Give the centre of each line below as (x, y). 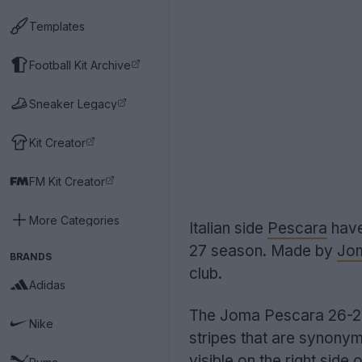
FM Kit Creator (67, 181)
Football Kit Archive (80, 65)
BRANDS (31, 257)
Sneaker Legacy (73, 103)
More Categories (74, 220)
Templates (57, 26)
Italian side (228, 228)
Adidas (47, 284)
